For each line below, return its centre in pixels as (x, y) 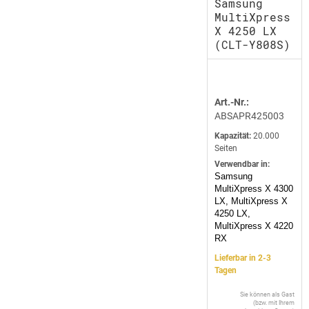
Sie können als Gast (267, 295)
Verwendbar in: (242, 165)
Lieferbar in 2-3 (243, 258)
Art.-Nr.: (232, 102)
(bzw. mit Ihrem (274, 303)
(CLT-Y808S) (252, 45)
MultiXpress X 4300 (254, 189)
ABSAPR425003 (249, 116)
